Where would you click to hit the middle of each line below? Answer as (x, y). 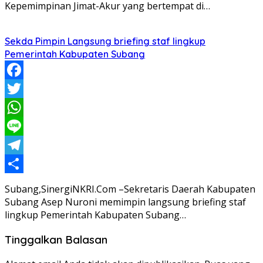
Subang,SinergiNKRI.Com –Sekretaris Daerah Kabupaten (130, 189)
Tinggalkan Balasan (56, 239)
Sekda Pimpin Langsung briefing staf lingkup (105, 41)
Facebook (26, 89)
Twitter (21, 108)
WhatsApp (28, 127)
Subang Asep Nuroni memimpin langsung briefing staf (125, 202)
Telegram (26, 164)
